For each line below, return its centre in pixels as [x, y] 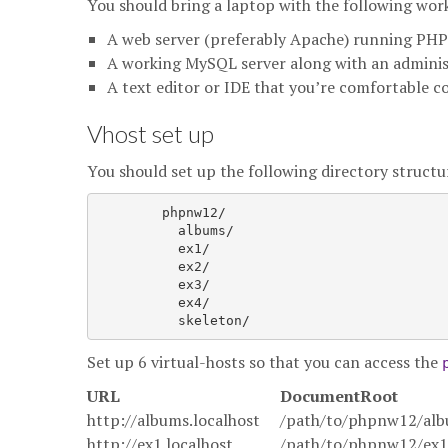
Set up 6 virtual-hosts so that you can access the [264, 362]
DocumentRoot [339, 396]
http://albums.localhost [173, 420]
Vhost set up [150, 133]
